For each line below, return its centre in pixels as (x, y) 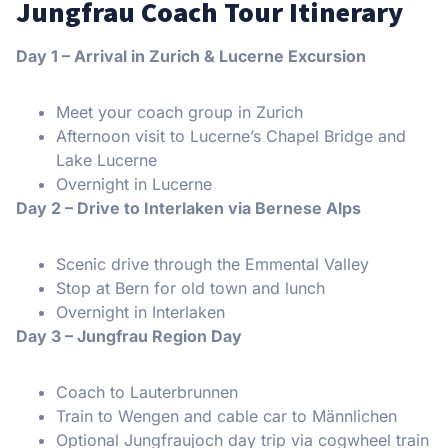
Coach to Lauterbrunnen (147, 392)
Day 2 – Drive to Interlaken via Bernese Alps (188, 208)
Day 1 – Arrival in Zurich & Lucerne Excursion (191, 56)
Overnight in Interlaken (140, 312)
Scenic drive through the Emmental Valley (212, 264)
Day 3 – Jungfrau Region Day (129, 336)
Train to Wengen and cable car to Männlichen (226, 416)
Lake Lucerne (106, 160)
